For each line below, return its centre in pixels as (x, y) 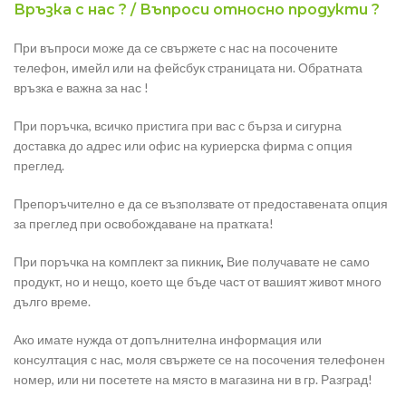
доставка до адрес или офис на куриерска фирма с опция (183, 146)
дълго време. (52, 302)
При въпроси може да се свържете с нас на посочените (176, 48)
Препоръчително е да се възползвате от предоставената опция (201, 204)
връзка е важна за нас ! (81, 88)
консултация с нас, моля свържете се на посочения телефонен (199, 360)
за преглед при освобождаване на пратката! (144, 224)
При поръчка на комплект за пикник (117, 262)
